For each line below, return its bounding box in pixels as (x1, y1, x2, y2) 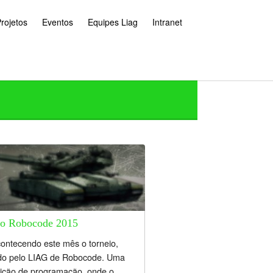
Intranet (152, 16, 182, 28)
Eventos (42, 16, 73, 28)
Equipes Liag (88, 16, 138, 28)
